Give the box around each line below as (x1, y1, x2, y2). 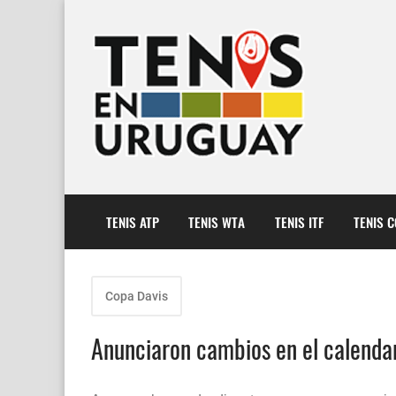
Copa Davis (105, 289, 168, 304)
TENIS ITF (274, 211, 324, 232)
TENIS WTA (188, 211, 246, 232)
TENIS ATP (105, 211, 159, 232)
